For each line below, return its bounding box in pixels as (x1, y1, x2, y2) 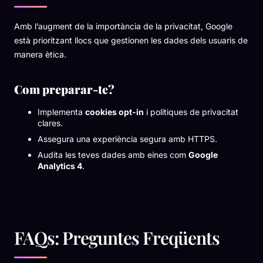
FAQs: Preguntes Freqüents (14, 225, 220, 249)
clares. (38, 117, 63, 128)
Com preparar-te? (14, 80, 114, 97)
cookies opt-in (85, 106, 144, 117)
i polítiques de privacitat (144, 106, 238, 117)
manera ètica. (14, 49, 66, 59)
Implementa (38, 106, 85, 117)
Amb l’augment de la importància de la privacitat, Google (14, 21, 232, 31)
